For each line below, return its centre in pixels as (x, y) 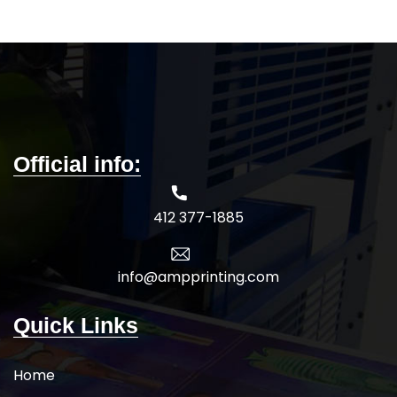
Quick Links (76, 326)
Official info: (77, 164)
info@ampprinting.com (198, 277)
